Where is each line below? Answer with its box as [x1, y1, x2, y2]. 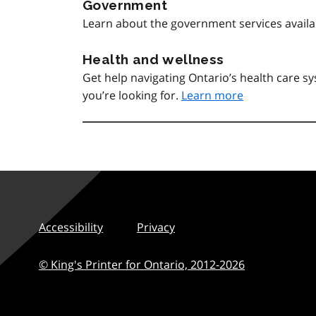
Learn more [181, 87, 243, 103]
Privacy [137, 219, 175, 235]
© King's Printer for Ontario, [39, 257, 190, 272]
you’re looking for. [83, 87, 181, 103]
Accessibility [39, 219, 103, 235]
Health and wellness [83, 51, 224, 67]
